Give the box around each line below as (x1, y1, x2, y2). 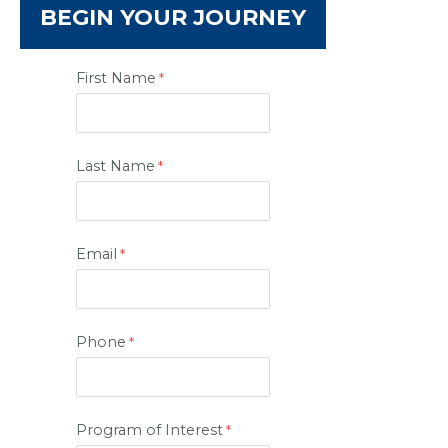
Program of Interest (76, 421, 223, 440)
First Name (76, 69, 156, 88)
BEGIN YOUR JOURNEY (40, 4, 306, 32)
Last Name (76, 157, 155, 176)
